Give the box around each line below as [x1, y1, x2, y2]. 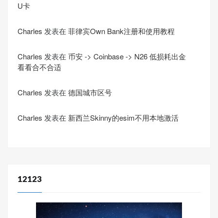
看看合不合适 [18, 62, 61, 72]
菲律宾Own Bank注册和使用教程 [68, 26, 175, 36]
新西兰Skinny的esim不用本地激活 [68, 112, 179, 123]
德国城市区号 [68, 87, 112, 97]
